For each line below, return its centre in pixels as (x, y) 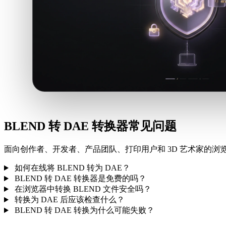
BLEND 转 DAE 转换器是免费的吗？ (80, 179)
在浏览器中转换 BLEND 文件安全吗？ (83, 189)
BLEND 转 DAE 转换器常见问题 (90, 126)
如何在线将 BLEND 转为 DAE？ (72, 168)
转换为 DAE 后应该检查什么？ (69, 200)
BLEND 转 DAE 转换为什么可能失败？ (84, 210)
